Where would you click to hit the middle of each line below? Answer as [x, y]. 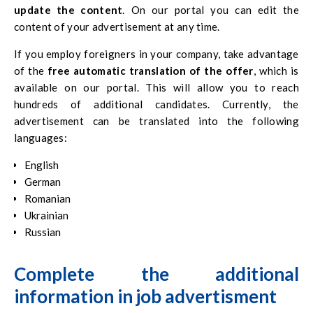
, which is [276, 70]
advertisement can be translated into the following [156, 121]
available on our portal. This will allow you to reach [156, 87]
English [42, 165]
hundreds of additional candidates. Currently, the [156, 104]
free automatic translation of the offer [151, 70]
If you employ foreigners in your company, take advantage [156, 53]
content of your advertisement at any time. [117, 26]
